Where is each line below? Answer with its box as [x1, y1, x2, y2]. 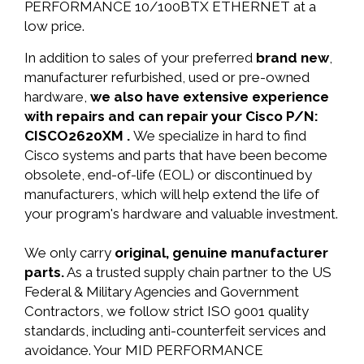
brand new [256, 50, 329, 66]
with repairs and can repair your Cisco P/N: [24, 108, 318, 124]
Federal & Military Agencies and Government [24, 284, 299, 300]
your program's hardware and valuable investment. [24, 206, 338, 222]
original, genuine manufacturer [115, 245, 328, 261]
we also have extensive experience [90, 89, 329, 105]
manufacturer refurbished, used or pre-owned [24, 69, 310, 85]
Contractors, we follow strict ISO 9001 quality [24, 303, 309, 319]
